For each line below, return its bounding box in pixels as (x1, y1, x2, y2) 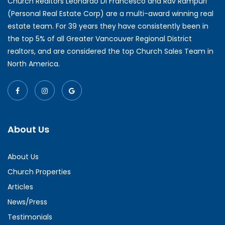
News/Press (8, 196, 47, 207)
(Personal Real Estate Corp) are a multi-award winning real (8, 8, 213, 19)
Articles (8, 181, 33, 192)
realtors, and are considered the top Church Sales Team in (8, 46, 213, 56)
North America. (8, 58, 60, 69)
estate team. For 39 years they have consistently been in (8, 21, 208, 31)
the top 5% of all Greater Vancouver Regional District (8, 33, 192, 44)
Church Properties (8, 166, 71, 177)
